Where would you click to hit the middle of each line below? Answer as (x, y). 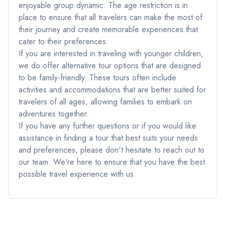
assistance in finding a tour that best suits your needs (108, 138)
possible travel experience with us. (77, 174)
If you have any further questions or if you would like (107, 126)
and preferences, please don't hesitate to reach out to (111, 150)
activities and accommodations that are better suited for (112, 89)
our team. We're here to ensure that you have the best (112, 162)
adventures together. (54, 114)
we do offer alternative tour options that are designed (110, 65)
